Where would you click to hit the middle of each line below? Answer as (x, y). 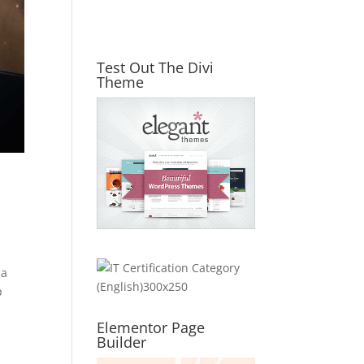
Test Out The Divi (156, 67)
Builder (122, 342)
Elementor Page (151, 327)
